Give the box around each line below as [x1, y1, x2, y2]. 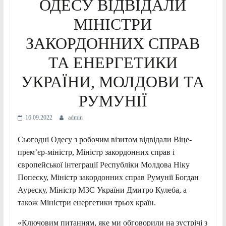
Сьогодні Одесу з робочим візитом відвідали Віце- [17, 135, 192, 144]
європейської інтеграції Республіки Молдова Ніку [17, 160, 190, 169]
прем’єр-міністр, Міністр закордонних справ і [17, 147, 175, 156]
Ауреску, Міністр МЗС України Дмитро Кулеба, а [17, 185, 187, 194]
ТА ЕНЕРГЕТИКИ [48, 53, 178, 72]
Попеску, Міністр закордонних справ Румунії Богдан [17, 173, 199, 182]
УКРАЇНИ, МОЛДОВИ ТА [21, 72, 205, 91]
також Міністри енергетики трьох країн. [17, 198, 156, 207]
